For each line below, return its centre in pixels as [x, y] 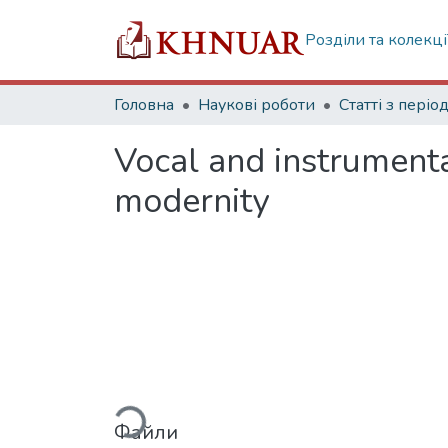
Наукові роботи [256, 105]
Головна [144, 105]
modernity [191, 201]
